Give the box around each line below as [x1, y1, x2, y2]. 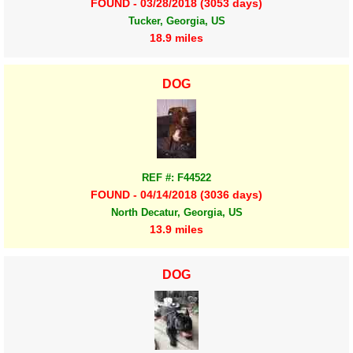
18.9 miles [150, 32, 203, 45]
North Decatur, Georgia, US [110, 206, 243, 218]
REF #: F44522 [142, 171, 211, 184]
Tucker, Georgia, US [128, 15, 225, 28]
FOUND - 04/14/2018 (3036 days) [91, 188, 262, 201]
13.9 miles [150, 222, 203, 236]
